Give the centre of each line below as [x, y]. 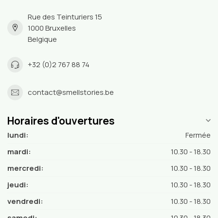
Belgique [42, 39]
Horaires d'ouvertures [61, 120]
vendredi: [25, 201]
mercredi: [26, 168]
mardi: [19, 151]
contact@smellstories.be [71, 92]
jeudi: [18, 184]
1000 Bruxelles [52, 28]
